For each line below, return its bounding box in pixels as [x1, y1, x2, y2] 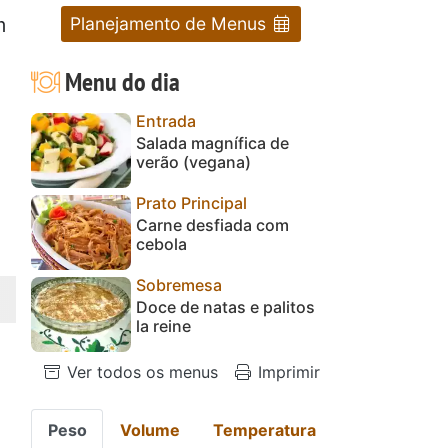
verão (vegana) [136, 151, 251, 172]
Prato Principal [136, 192, 247, 213]
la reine [136, 315, 191, 336]
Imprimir [253, 361, 320, 382]
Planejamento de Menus [69, 12, 271, 34]
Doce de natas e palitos [136, 296, 315, 317]
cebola [136, 233, 187, 254]
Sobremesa [136, 274, 222, 295]
